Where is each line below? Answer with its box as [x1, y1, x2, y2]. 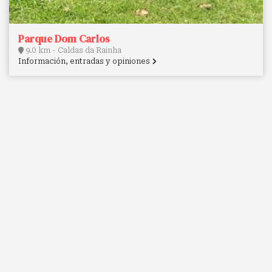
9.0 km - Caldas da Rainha [24, 46, 121, 55]
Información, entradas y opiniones [18, 57, 152, 66]
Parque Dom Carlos [18, 32, 110, 47]
